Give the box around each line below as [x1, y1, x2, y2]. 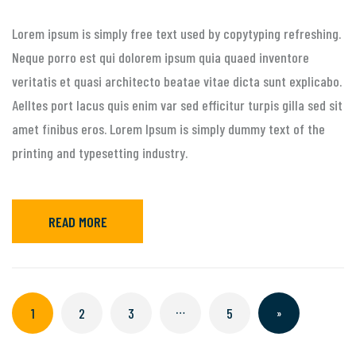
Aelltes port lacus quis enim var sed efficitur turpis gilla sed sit [12, 96, 342, 114]
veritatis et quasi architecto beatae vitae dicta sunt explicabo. [12, 72, 342, 91]
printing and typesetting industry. [12, 144, 188, 162]
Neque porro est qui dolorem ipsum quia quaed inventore [12, 48, 309, 67]
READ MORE [48, 212, 107, 230]
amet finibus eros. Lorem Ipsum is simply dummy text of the [12, 120, 325, 138]
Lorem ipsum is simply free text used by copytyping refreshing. [12, 25, 341, 43]
